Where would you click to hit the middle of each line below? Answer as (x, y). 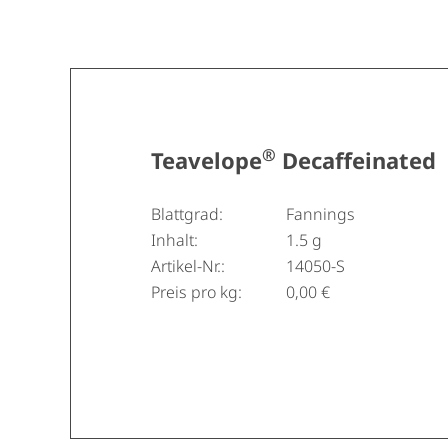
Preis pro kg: (196, 292)
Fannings (320, 214)
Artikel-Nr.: (188, 266)
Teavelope (206, 160)
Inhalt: (174, 240)
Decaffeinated (356, 160)
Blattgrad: (187, 214)
